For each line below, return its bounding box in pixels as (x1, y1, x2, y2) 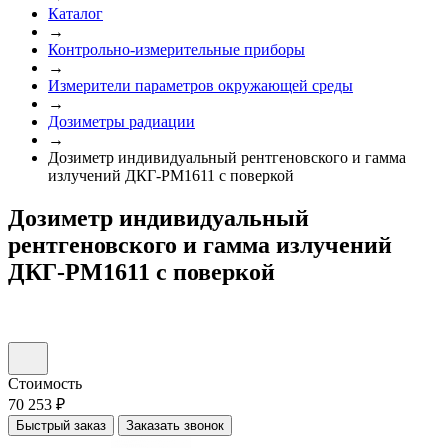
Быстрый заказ (16, 417, 106, 433)
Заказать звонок (126, 417, 224, 433)
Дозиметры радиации (48, 113, 195, 130)
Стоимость (8, 374, 82, 392)
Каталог (48, 5, 103, 22)
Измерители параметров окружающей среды (48, 77, 353, 94)
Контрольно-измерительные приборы (48, 41, 305, 58)
